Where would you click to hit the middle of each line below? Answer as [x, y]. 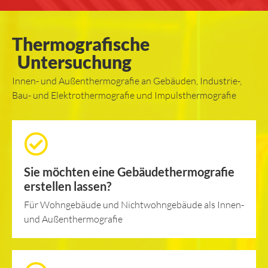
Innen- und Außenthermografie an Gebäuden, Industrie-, [127, 80]
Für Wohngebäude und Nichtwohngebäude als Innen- [134, 204]
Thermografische [81, 43]
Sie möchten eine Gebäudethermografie [129, 171]
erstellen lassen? [68, 186]
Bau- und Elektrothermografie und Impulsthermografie [124, 95]
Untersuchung [74, 61]
